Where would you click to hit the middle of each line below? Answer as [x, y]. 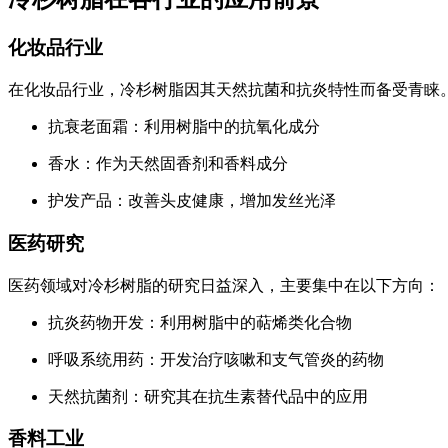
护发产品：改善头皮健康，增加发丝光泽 [192, 201]
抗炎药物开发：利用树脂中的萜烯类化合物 [200, 322]
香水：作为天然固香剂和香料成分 [168, 164]
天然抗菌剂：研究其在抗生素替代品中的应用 [208, 396]
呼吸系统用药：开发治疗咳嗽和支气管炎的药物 [216, 359]
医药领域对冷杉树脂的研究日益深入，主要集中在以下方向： [224, 285]
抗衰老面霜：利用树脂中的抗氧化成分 [184, 127]
